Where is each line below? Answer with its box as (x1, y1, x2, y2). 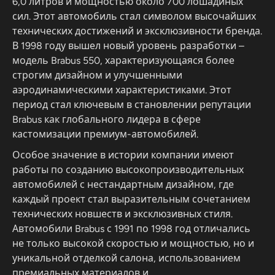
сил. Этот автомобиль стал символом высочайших (12, 10, 256, 22)
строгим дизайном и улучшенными (12, 69, 182, 81)
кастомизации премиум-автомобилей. (12, 128, 198, 140)
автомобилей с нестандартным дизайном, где (12, 179, 234, 190)
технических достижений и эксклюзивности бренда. (12, 25, 262, 37)
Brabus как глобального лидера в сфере (12, 114, 201, 125)
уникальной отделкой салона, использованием (12, 252, 241, 264)
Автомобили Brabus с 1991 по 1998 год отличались (12, 223, 250, 234)
